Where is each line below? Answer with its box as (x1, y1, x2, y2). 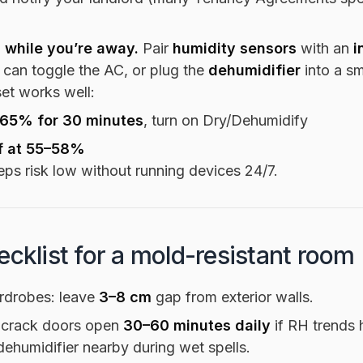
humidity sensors (173, 39, 297, 57)
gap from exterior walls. (152, 288, 314, 305)
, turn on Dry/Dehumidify (143, 111, 308, 129)
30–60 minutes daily (123, 316, 271, 334)
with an (297, 39, 353, 57)
